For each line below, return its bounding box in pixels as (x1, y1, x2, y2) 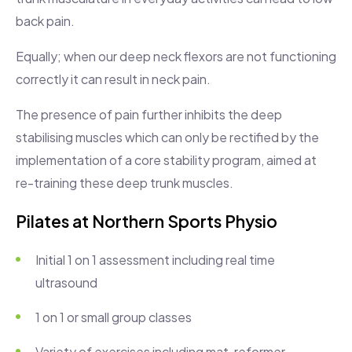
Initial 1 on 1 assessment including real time (35, 251, 275, 268)
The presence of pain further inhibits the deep (16, 105, 282, 123)
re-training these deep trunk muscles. (16, 174, 233, 191)
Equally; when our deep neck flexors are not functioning (16, 47, 336, 64)
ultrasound (35, 273, 97, 291)
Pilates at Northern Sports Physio (16, 210, 277, 232)
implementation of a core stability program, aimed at (16, 151, 317, 168)
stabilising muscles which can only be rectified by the (16, 128, 319, 145)
